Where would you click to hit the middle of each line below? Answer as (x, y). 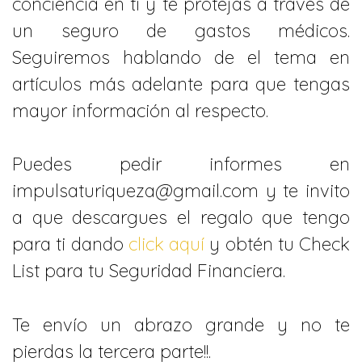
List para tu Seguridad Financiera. (151, 271)
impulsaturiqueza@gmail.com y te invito (181, 191)
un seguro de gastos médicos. (181, 30)
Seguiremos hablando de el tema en (181, 57)
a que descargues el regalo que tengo (181, 218)
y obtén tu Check (277, 244)
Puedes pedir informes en (181, 164)
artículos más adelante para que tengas (181, 84)
